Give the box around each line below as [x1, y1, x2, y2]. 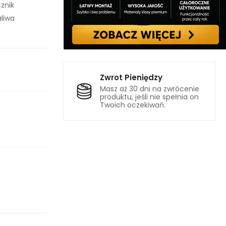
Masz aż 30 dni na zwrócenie [99, 84, 199, 94]
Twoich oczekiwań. [99, 100, 165, 110]
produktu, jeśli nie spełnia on [99, 92, 199, 102]
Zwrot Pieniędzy [99, 72, 162, 83]
